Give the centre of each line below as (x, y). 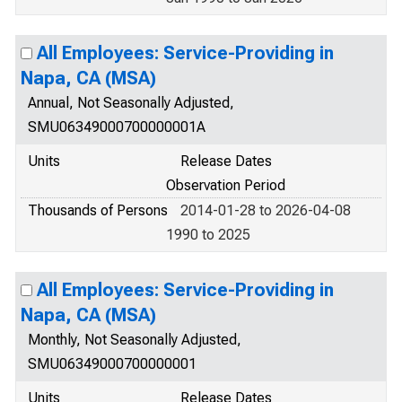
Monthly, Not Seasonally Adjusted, (135, 340)
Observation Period (226, 185)
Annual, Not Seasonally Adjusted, (131, 103)
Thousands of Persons (98, 210)
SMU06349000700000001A (117, 127)
